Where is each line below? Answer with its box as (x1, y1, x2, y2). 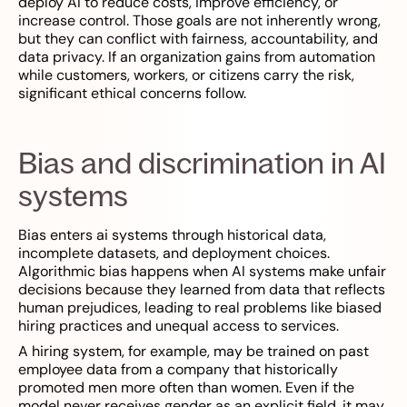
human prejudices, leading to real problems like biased (18, 298, 382, 318)
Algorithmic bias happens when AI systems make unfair (18, 262, 386, 282)
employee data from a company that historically (18, 360, 338, 380)
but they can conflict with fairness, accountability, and (18, 29, 378, 49)
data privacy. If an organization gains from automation (18, 47, 375, 67)
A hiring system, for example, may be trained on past (18, 342, 369, 362)
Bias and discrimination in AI (18, 144, 386, 182)
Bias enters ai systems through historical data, (18, 225, 326, 245)
